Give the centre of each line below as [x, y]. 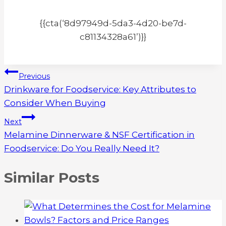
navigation [43, 96]
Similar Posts [52, 178]
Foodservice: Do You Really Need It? [82, 148]
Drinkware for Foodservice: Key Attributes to [100, 89]
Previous [34, 76]
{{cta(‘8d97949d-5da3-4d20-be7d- [113, 23]
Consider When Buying [55, 103]
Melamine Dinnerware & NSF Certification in [99, 135]
